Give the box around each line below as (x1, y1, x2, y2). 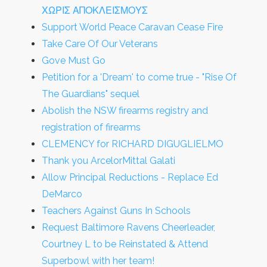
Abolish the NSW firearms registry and (42, 105, 208, 116)
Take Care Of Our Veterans (42, 38, 158, 49)
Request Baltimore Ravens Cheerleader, (42, 222, 215, 233)
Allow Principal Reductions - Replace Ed (42, 172, 218, 183)
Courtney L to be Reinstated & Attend (42, 238, 208, 250)
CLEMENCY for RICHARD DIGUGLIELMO (42, 138, 223, 150)
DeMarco (42, 188, 82, 200)
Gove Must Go (42, 55, 105, 66)
